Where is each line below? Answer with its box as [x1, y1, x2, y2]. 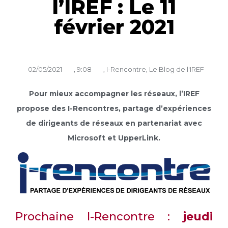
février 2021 [53, 15, 175, 40]
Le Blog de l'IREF [149, 65, 204, 74]
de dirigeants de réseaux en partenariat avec [26, 119, 202, 128]
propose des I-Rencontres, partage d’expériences [17, 104, 211, 113]
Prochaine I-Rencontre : [15, 210, 183, 224]
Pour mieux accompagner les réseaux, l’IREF [28, 89, 199, 99]
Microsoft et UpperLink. [68, 133, 160, 143]
